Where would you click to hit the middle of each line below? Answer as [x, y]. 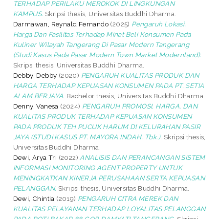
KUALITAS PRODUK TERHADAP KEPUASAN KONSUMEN [102, 116]
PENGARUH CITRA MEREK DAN [128, 198]
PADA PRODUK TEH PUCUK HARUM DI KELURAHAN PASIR [107, 126]
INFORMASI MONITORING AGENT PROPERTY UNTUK [98, 167]
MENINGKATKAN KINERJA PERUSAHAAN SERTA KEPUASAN [109, 178]
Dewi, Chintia [34, 198]
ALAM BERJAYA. [39, 96]
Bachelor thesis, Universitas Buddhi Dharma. [135, 96]
